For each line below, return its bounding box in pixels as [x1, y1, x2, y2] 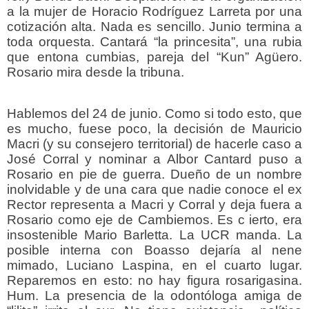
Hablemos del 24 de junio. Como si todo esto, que [7, 106, 302, 121]
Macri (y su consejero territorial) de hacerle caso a [7, 136, 302, 151]
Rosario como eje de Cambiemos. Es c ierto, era [7, 212, 302, 227]
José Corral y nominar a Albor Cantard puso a [7, 151, 302, 166]
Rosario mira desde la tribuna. [7, 64, 184, 79]
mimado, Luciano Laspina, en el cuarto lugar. [7, 257, 302, 272]
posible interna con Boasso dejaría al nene [7, 242, 302, 257]
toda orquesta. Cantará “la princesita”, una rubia [7, 34, 302, 49]
